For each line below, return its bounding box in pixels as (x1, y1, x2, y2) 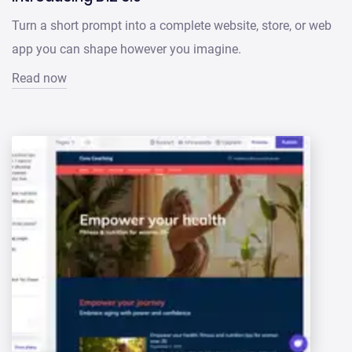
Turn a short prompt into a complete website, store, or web (12, 18, 332, 34)
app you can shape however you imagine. (12, 42, 241, 57)
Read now (12, 71, 67, 86)
